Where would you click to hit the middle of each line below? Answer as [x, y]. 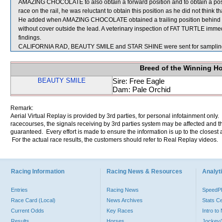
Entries [19, 190]
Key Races [120, 211]
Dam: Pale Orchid [141, 89]
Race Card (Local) [33, 200]
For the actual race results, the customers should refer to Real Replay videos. [114, 140]
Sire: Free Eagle [139, 81]
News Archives [125, 200]
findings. [30, 38]
